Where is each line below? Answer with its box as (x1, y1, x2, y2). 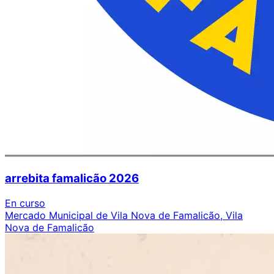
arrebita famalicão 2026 (5, 171, 139, 186)
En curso (5, 197, 45, 210)
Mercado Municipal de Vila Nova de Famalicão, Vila (5, 209, 243, 222)
